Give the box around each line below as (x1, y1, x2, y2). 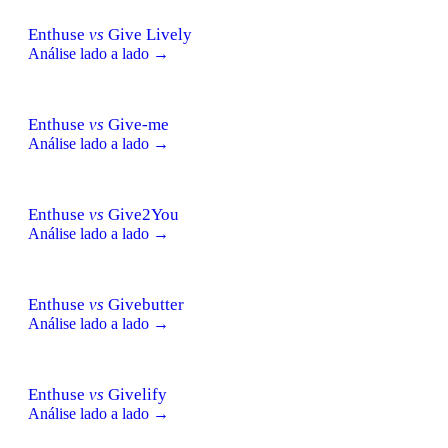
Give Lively (104, 24, 192, 44)
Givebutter (104, 294, 184, 314)
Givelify (104, 384, 167, 404)
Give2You (104, 204, 179, 224)
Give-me (104, 114, 169, 134)
